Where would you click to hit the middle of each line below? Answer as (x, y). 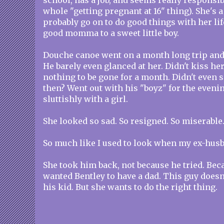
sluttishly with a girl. (85, 99)
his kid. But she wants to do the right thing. (130, 187)
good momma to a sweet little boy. (111, 33)
